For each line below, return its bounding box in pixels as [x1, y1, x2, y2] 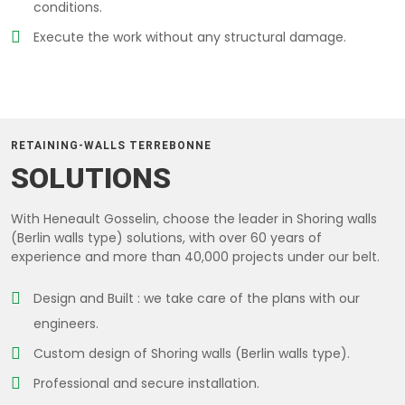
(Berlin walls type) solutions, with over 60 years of [11, 229, 322, 247]
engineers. [33, 315, 99, 333]
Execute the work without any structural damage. [33, 28, 346, 46]
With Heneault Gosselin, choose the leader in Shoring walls [11, 210, 377, 228]
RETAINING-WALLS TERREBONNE [11, 139, 212, 152]
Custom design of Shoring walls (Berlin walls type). [33, 344, 350, 363]
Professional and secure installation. [33, 374, 259, 392]
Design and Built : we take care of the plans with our [33, 289, 360, 307]
